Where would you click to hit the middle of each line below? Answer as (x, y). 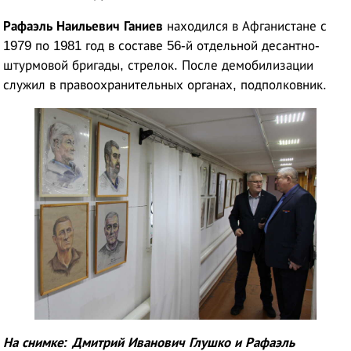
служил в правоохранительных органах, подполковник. (165, 85)
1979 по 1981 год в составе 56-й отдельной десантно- (162, 45)
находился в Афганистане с (245, 26)
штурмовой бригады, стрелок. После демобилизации (159, 65)
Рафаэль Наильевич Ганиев (83, 26)
